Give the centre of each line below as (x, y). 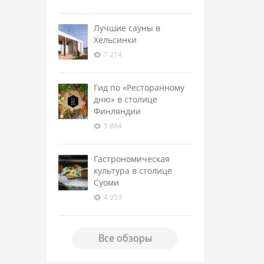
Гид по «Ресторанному (139, 88)
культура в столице (133, 171)
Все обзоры (125, 238)
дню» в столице (125, 99)
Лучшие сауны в (127, 28)
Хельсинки (115, 40)
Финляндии (117, 111)
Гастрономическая (131, 159)
